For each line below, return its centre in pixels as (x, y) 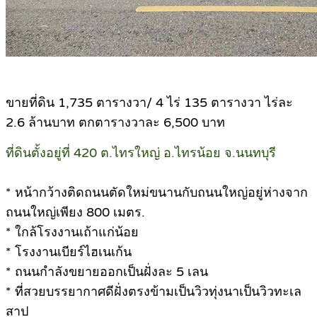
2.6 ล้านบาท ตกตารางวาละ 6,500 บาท (115, 123)
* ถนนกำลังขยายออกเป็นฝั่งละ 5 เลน (107, 272)
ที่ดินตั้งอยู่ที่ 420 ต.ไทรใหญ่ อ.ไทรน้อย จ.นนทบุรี (141, 153)
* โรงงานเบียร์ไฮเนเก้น (69, 252)
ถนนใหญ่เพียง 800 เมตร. (75, 213)
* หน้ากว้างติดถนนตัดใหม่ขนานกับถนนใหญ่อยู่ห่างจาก (157, 193)
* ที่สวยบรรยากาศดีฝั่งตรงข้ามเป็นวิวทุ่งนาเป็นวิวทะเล (154, 292)
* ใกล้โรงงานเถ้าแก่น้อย (72, 232)
